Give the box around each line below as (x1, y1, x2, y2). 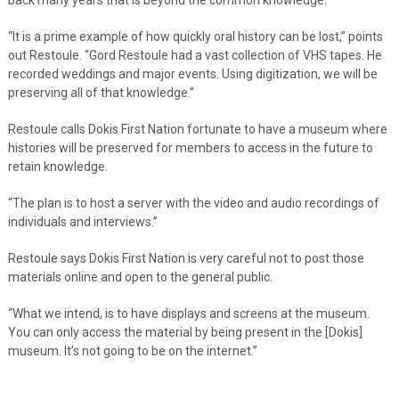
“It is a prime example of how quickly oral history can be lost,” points (7, 28, 383, 44)
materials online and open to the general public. (7, 269, 273, 284)
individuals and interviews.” (7, 214, 158, 229)
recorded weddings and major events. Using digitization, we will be (7, 66, 378, 81)
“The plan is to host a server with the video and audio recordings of (7, 195, 379, 210)
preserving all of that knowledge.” (7, 85, 194, 100)
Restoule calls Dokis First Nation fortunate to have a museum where (7, 121, 387, 136)
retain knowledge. (7, 159, 108, 174)
